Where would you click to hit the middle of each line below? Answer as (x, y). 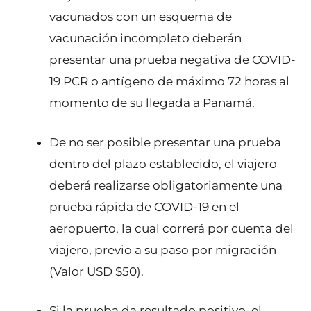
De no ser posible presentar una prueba (165, 142)
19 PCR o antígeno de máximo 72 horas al (169, 82)
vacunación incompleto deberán (145, 39)
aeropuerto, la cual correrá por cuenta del (171, 228)
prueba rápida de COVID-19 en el (144, 207)
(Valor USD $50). (96, 271)
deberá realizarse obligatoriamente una (166, 185)
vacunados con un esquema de (141, 17)
